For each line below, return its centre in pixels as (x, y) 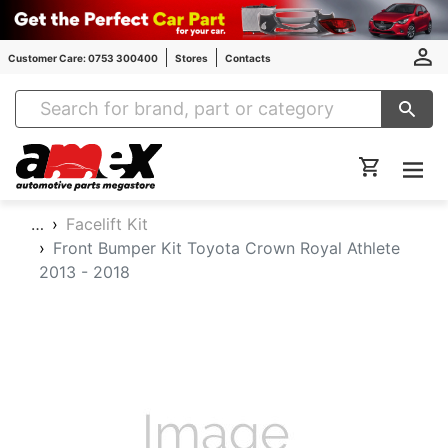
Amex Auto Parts (220, 154)
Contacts (248, 57)
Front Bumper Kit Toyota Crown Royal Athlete (226, 248)
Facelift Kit (107, 224)
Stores (191, 57)
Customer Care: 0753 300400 (83, 57)
